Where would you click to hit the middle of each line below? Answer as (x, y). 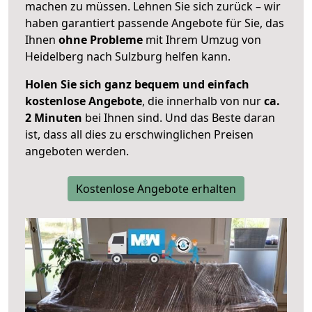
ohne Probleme (101, 40)
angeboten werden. (77, 151)
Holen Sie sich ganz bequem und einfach (137, 85)
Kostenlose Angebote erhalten (156, 189)
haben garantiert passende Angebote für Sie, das (155, 23)
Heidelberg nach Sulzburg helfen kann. (128, 57)
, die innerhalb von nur (203, 101)
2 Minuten (54, 118)
